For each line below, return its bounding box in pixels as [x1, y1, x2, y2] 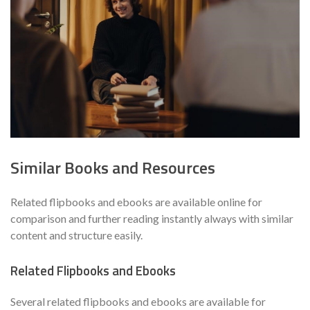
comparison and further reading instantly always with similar [10, 212, 293, 226]
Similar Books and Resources [10, 155, 215, 181]
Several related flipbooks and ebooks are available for [10, 294, 266, 308]
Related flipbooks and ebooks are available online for [10, 195, 262, 209]
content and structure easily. [10, 228, 143, 242]
